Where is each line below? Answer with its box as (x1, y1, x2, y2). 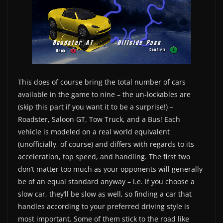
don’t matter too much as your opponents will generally (18, 164, 203, 174)
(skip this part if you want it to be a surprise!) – (18, 102, 173, 111)
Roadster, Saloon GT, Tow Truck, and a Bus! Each (18, 114, 180, 124)
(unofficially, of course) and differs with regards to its (18, 139, 194, 149)
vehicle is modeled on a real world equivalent (18, 126, 170, 136)
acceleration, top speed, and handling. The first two (18, 151, 190, 161)
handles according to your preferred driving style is (18, 201, 190, 211)
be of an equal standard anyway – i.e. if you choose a (18, 176, 195, 186)
